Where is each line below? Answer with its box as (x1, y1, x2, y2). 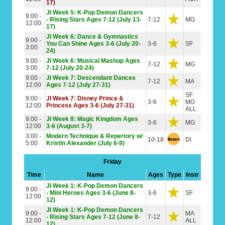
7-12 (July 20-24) (46, 64, 94, 71)
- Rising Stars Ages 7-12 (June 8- (46, 213, 140, 220)
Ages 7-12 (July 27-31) (46, 81, 110, 88)
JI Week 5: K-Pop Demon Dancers (46, 9, 143, 16)
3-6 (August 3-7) (46, 123, 92, 130)
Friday (103, 158, 122, 165)
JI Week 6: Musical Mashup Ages (46, 57, 140, 64)
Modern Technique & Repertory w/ (46, 133, 143, 140)
